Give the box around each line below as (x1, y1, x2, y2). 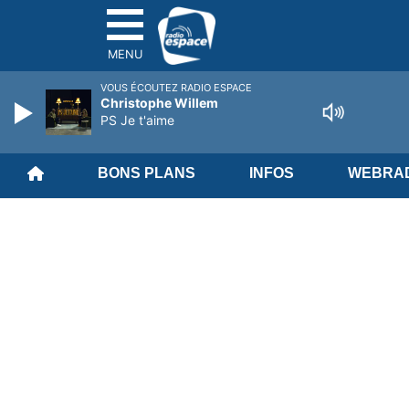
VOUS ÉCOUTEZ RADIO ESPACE (100, 81, 252, 94)
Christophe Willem (100, 95, 218, 110)
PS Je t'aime (100, 112, 174, 128)
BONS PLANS (97, 165, 195, 181)
